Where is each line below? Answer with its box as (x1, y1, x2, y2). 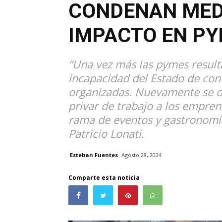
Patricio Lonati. (68, 126, 144, 141)
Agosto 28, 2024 (121, 151, 162, 159)
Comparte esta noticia (68, 173, 140, 182)
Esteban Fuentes (70, 151, 118, 159)
